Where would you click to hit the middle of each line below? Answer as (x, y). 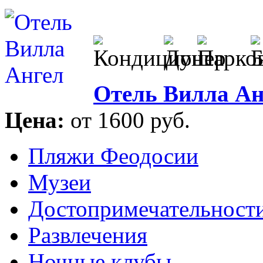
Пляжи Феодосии (113, 156)
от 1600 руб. (130, 120)
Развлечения (88, 235)
